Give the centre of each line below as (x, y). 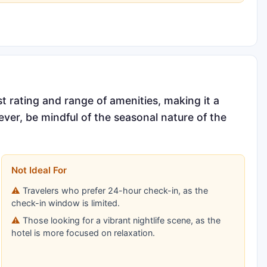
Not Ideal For (39, 170)
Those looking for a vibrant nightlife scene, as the (121, 220)
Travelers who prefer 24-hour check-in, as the (115, 190)
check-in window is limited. (65, 203)
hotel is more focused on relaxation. (83, 232)
